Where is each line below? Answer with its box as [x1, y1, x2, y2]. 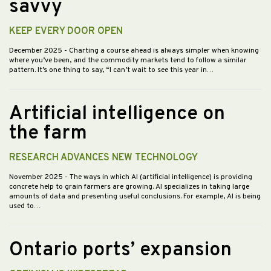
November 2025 [9, 172, 65, 183]
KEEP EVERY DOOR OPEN [9, 25, 123, 38]
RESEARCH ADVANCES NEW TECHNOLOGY [9, 152, 198, 165]
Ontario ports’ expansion [9, 238, 232, 263]
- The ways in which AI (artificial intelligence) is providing [65, 172, 252, 183]
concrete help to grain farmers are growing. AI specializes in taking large [9, 182, 249, 192]
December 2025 [9, 46, 64, 56]
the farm [9, 122, 87, 146]
